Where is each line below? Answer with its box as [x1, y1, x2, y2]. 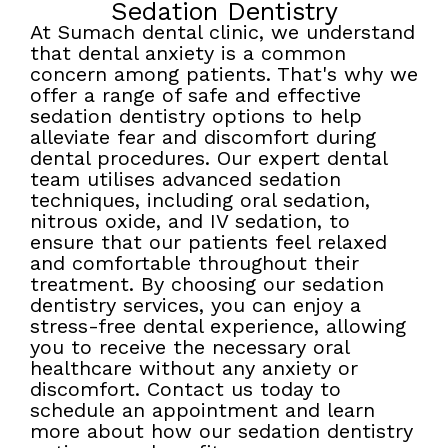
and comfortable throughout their [30, 251, 359, 276]
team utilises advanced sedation [30, 167, 341, 192]
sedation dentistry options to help [30, 104, 362, 129]
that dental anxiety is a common [30, 41, 346, 66]
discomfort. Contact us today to [30, 377, 341, 402]
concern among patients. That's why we [30, 62, 418, 87]
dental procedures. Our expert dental [30, 146, 387, 171]
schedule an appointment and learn [30, 398, 375, 423]
